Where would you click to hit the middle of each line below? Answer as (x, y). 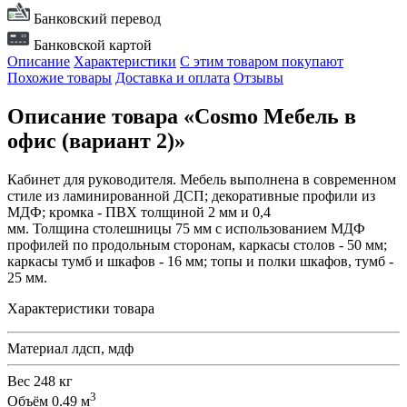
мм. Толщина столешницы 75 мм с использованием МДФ (186, 229)
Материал (38, 349)
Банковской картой (91, 45)
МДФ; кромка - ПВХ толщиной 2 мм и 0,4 (139, 213)
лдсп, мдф (103, 349)
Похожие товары (60, 78)
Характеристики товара (81, 309)
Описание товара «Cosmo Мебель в (182, 117)
